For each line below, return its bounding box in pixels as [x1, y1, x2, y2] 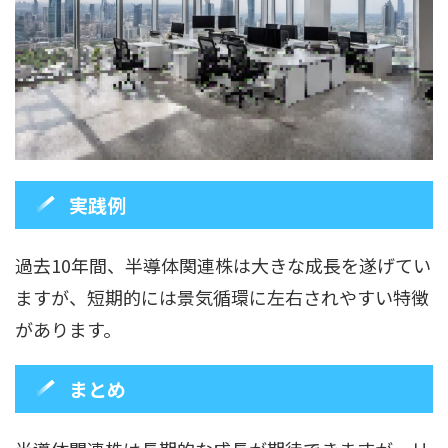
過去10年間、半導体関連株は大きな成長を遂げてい [15, 251, 431, 278]
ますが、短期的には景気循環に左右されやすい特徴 [15, 283, 429, 310]
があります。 [15, 315, 121, 342]
